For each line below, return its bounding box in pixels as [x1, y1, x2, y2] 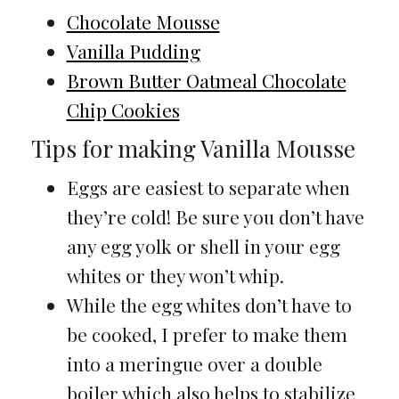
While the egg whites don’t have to [66, 291, 352, 317]
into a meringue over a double [66, 350, 322, 376]
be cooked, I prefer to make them [66, 321, 347, 346]
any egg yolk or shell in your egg [66, 232, 340, 258]
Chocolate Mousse [66, 8, 220, 34]
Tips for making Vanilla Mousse [30, 132, 355, 164]
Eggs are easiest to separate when [66, 174, 350, 199]
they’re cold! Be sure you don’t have [66, 203, 364, 229]
